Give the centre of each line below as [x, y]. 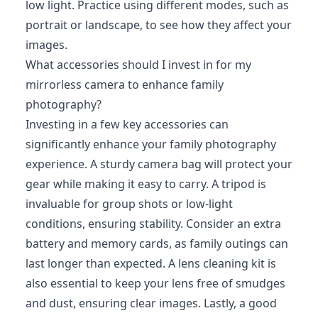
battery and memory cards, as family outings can [157, 243]
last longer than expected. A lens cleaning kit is [151, 263]
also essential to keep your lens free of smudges [155, 283]
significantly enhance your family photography [151, 144]
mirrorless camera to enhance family [125, 84]
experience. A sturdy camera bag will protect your [159, 164]
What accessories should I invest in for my [138, 64]
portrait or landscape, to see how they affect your [159, 24]
